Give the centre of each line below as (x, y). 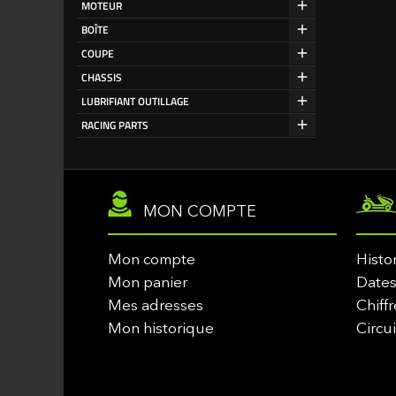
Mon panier (148, 283)
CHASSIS (102, 77)
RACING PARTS (115, 125)
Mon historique (161, 329)
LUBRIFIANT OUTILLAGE (135, 101)
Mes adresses (156, 306)
